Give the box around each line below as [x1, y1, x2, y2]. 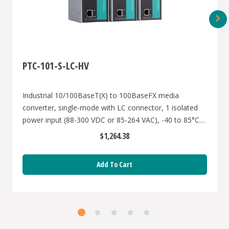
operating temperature [22, 127, 98, 138]
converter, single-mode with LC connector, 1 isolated [22, 103, 198, 113]
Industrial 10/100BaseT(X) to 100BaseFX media [22, 90, 179, 101]
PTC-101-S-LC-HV [22, 59, 89, 73]
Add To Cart [97, 159, 133, 170]
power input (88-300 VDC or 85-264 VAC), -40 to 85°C [22, 115, 199, 125]
